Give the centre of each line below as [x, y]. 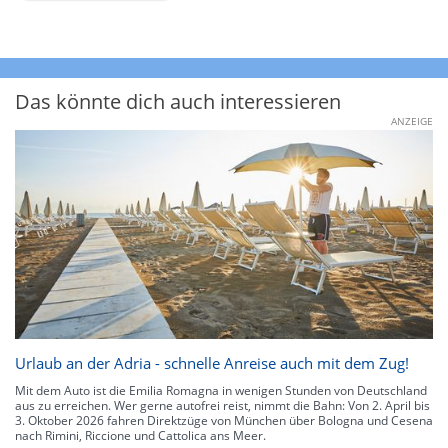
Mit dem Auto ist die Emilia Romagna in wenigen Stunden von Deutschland [221, 390]
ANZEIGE [412, 120]
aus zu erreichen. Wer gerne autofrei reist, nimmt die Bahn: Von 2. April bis [222, 405]
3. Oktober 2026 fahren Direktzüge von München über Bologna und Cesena [224, 420]
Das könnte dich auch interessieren [178, 101]
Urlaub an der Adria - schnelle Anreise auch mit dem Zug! [212, 362]
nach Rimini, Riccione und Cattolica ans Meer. [140, 435]
